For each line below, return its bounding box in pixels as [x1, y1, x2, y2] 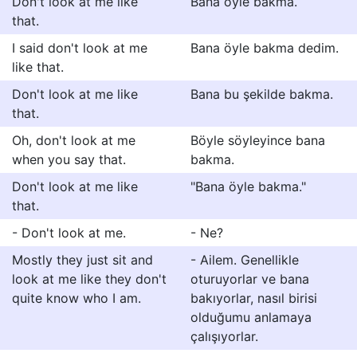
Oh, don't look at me [12, 132, 135, 148]
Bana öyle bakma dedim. [190, 40, 339, 56]
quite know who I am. [12, 290, 141, 306]
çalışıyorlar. [190, 328, 258, 344]
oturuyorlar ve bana [190, 271, 309, 287]
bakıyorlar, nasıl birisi [190, 290, 317, 306]
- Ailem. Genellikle [190, 252, 299, 268]
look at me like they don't [12, 271, 167, 287]
